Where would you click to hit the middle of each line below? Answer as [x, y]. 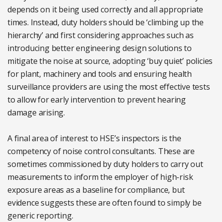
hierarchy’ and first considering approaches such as [101, 35]
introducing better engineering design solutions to [100, 48]
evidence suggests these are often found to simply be [105, 203]
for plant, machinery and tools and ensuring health [100, 74]
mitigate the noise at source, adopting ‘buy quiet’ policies [110, 61]
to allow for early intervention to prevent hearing [97, 100]
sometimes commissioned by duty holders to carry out [105, 164]
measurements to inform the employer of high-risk [100, 177]
